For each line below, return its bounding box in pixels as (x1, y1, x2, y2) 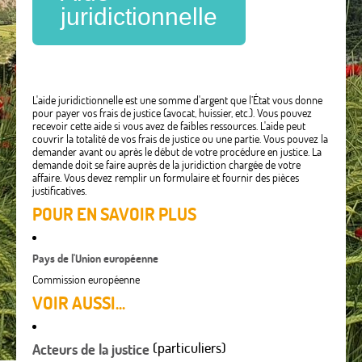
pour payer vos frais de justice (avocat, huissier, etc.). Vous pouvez (32, 106, 312, 121)
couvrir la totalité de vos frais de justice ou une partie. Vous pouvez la (32, 132, 328, 147)
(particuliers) (149, 339, 226, 358)
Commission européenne (32, 272, 140, 288)
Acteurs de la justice (32, 340, 149, 360)
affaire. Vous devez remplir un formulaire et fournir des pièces (32, 170, 299, 186)
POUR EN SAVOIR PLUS (32, 203, 196, 226)
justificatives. (32, 183, 86, 199)
